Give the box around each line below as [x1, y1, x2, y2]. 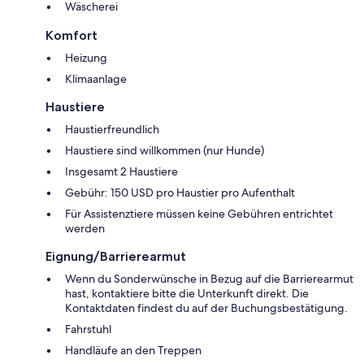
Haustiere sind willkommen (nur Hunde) [65, 142, 264, 158]
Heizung [65, 50, 107, 65]
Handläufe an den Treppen [65, 342, 201, 357]
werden [65, 220, 105, 236]
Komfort [45, 27, 97, 43]
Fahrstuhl [65, 321, 111, 336]
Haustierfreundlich [65, 121, 159, 136]
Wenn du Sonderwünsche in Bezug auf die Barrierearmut [65, 271, 353, 286]
